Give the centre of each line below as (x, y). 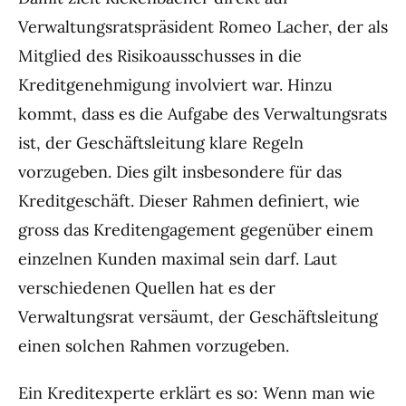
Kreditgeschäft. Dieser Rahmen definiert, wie (189, 200)
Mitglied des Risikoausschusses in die (160, 55)
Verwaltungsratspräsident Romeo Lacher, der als (203, 26)
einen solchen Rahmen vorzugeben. (154, 345)
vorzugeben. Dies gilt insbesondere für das (180, 171)
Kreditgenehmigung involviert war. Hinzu (175, 84)
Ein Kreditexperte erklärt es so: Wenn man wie (197, 393)
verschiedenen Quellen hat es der (147, 287)
